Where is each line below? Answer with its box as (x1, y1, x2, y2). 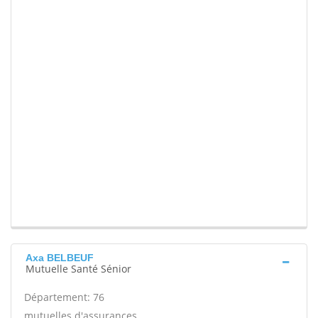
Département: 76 (24, 290, 104, 305)
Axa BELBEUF (26, 252, 94, 264)
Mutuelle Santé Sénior (26, 262, 131, 276)
